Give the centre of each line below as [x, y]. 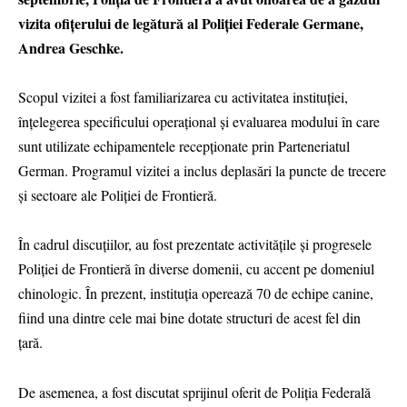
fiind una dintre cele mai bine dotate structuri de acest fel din [189, 318]
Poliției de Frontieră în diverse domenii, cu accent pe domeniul [196, 269]
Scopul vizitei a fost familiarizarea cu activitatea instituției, [183, 97]
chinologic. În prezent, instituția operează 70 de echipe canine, [196, 293]
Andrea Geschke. [71, 48]
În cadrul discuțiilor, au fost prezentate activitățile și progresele [195, 244]
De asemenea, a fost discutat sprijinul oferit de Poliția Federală [194, 392]
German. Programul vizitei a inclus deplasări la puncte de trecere [202, 171]
